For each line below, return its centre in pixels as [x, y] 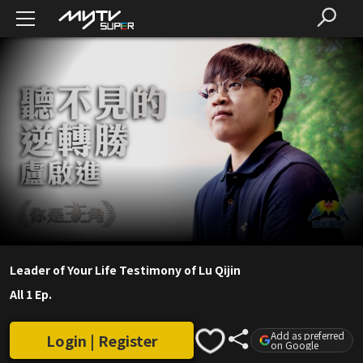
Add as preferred [307, 335]
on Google [295, 345]
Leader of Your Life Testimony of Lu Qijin [125, 270]
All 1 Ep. [31, 295]
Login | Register [102, 341]
